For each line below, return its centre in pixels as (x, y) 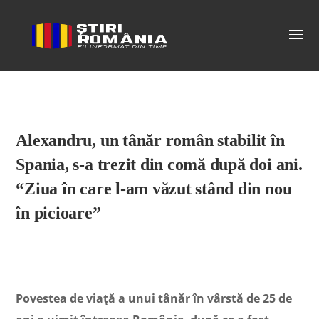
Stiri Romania (77, 35)
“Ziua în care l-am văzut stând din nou (154, 189)
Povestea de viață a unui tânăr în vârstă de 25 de (154, 298)
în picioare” (58, 213)
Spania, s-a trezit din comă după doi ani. (159, 164)
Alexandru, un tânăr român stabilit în (150, 140)
